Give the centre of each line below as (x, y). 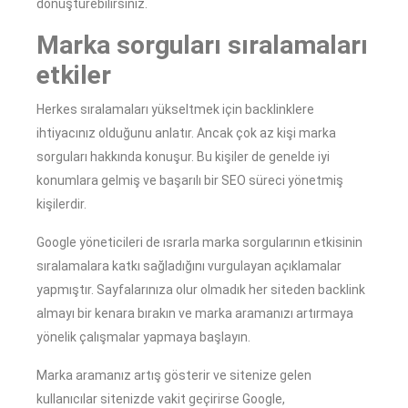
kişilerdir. (61, 204)
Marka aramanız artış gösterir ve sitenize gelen (174, 376)
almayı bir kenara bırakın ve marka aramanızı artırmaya (195, 314)
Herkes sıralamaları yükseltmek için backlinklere (175, 110)
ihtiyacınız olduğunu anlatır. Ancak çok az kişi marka (186, 133)
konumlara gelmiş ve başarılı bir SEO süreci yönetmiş (190, 181)
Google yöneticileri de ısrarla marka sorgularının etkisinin (199, 243)
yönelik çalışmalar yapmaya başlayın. (143, 337)
